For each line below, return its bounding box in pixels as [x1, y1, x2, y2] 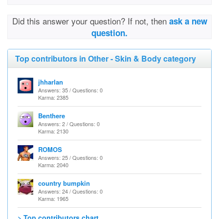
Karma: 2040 [38, 161, 68, 169]
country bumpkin [38, 178, 90, 188]
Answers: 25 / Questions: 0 [38, 153, 103, 161]
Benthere [38, 111, 65, 120]
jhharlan [38, 77, 63, 87]
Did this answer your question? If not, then [12, 15, 169, 27]
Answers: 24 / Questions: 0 [38, 187, 103, 195]
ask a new [169, 15, 207, 27]
